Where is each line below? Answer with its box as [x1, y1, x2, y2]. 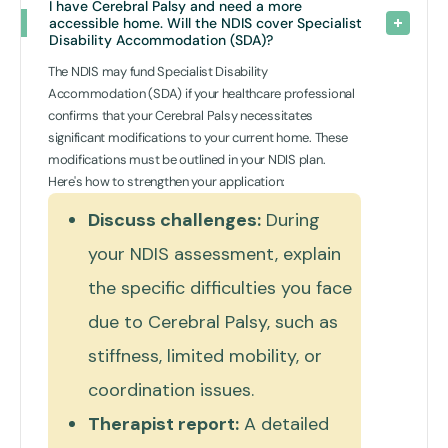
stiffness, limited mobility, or [88, 343, 322, 368]
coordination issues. [88, 377, 254, 402]
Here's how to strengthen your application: [48, 172, 286, 190]
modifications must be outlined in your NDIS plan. [48, 150, 326, 168]
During [261, 207, 320, 232]
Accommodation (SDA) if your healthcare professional [48, 84, 355, 102]
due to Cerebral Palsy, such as [88, 309, 338, 334]
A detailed [239, 411, 329, 436]
